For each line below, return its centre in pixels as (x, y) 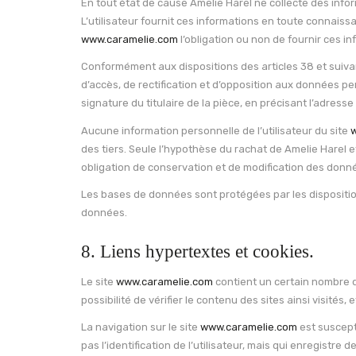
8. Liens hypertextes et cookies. (197, 252)
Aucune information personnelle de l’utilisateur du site (216, 130)
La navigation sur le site (141, 327)
